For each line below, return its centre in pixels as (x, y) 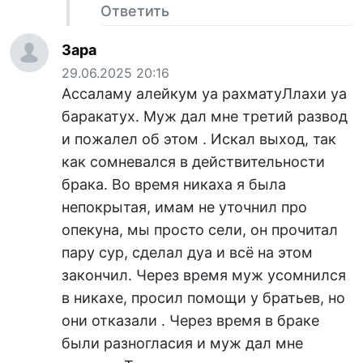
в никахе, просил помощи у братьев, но (203, 297)
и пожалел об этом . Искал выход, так (199, 139)
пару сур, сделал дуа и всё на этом (187, 252)
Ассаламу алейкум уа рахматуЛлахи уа (204, 93)
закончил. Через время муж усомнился (204, 275)
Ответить (135, 11)
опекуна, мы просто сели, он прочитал (200, 229)
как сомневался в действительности (193, 161)
